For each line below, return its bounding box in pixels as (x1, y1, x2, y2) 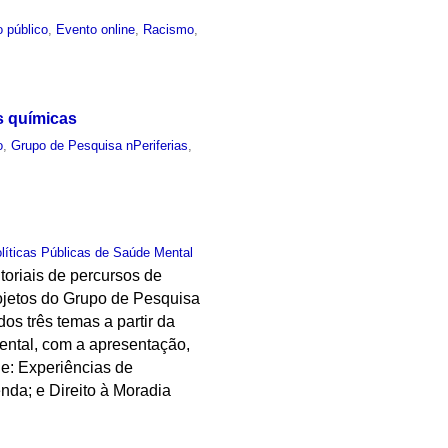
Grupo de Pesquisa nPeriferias (11, 137, 189, 153)
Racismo (143, 21, 195, 37)
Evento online (56, 21, 136, 37)
